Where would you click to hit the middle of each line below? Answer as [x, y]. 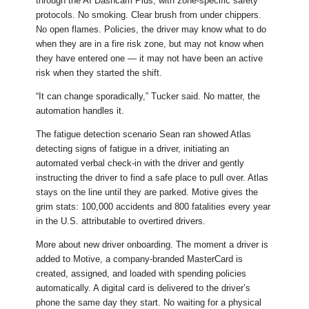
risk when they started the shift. [99, 73]
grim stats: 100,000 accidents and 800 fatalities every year [153, 207]
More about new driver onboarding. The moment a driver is [152, 245]
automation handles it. [80, 111]
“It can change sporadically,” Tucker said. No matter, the [148, 97]
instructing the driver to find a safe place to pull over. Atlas [152, 178]
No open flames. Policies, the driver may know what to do [151, 30]
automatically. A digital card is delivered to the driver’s [143, 288]
